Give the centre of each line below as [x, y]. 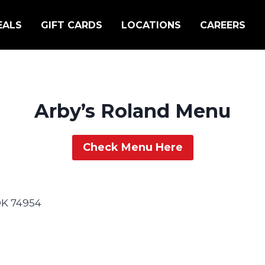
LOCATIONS [151, 25]
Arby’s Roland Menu [132, 111]
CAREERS [223, 25]
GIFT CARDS [72, 25]
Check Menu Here [132, 148]
